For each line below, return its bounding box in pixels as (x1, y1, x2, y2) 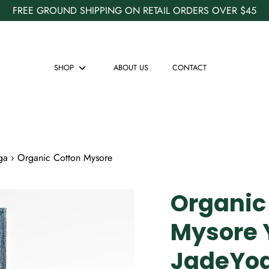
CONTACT (172, 62, 207, 73)
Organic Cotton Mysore (17, 151, 112, 165)
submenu (82, 83, 118, 97)
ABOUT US (113, 62, 148, 73)
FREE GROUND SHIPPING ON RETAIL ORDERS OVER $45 (13, 4, 256, 17)
